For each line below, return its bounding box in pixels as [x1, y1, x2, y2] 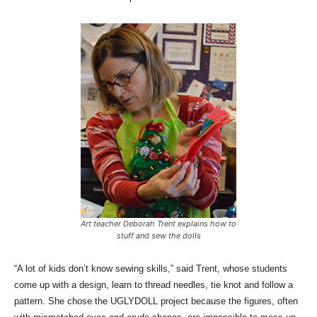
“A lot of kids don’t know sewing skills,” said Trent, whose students [14, 263, 287, 275]
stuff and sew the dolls [116, 231, 201, 241]
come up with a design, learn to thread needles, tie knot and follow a [14, 279, 293, 291]
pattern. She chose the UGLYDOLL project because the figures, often [14, 296, 298, 307]
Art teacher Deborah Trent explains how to [81, 219, 236, 229]
